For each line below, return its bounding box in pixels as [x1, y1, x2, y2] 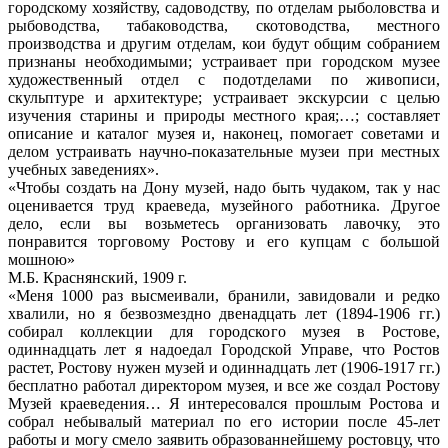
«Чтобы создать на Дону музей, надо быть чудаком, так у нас [8, 178, 440, 196]
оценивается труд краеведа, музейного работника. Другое [8, 196, 440, 214]
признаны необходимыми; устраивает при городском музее [8, 52, 440, 70]
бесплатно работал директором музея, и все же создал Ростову [8, 376, 440, 394]
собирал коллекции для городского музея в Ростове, [8, 322, 440, 340]
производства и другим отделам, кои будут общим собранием [8, 34, 440, 52]
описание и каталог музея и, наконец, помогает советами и [8, 124, 440, 142]
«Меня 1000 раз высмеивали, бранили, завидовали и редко [8, 286, 440, 304]
